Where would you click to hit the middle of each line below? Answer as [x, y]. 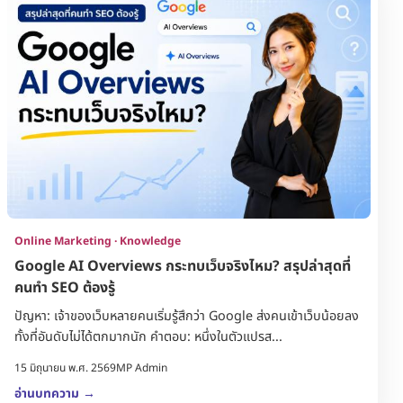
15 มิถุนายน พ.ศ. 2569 [65, 368]
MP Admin [142, 368]
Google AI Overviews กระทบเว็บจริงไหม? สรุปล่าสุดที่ [183, 267]
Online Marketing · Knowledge [98, 242]
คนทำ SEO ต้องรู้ [65, 288]
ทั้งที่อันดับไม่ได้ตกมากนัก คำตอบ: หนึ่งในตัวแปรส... [216, 337]
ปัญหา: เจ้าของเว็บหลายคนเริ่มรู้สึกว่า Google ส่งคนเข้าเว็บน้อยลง [187, 317]
